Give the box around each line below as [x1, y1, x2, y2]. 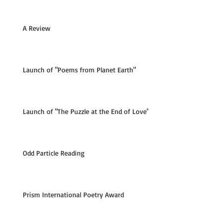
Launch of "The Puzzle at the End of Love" [23, 107, 149, 115]
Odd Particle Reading [23, 148, 85, 157]
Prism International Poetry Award [23, 190, 124, 199]
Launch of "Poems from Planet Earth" [23, 65, 136, 74]
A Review [23, 23, 51, 32]
